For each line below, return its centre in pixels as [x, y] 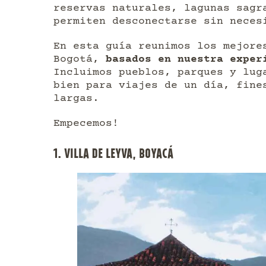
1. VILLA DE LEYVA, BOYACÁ [113, 153]
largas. [76, 98]
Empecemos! [86, 123]
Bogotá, [80, 59]
